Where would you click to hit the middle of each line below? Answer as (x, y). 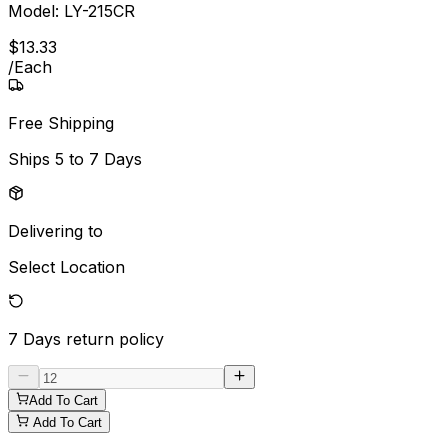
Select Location (66, 266)
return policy (115, 338)
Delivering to (55, 230)
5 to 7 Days (98, 158)
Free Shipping (61, 122)
